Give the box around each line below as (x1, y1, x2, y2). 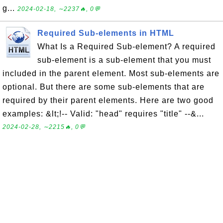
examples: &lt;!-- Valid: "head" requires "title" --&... (2, 110, 204, 118)
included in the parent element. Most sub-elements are (2, 69, 220, 78)
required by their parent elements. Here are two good (2, 96, 214, 105)
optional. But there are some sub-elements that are (2, 83, 205, 91)
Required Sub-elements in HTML (37, 29, 174, 37)
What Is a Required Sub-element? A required (37, 42, 216, 51)
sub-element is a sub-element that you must (37, 56, 211, 64)
